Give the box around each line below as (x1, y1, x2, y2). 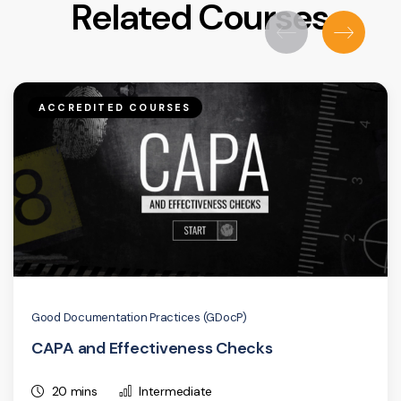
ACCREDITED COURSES (38, 101, 192, 115)
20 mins (51, 382, 98, 399)
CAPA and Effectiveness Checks (31, 337, 273, 359)
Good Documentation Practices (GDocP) (31, 309, 247, 325)
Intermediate (139, 382, 213, 399)
